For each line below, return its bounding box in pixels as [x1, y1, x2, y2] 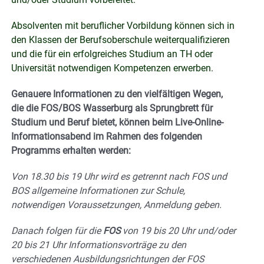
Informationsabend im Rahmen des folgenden [11, 131, 202, 143]
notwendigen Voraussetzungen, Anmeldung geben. [11, 199, 222, 211]
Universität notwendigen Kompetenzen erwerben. [11, 62, 213, 74]
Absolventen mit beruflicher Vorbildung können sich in [11, 20, 235, 32]
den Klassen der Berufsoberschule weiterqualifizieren [11, 34, 230, 46]
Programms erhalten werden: [11, 145, 131, 157]
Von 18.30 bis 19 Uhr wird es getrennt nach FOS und [11, 171, 227, 183]
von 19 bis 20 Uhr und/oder [120, 225, 236, 237]
